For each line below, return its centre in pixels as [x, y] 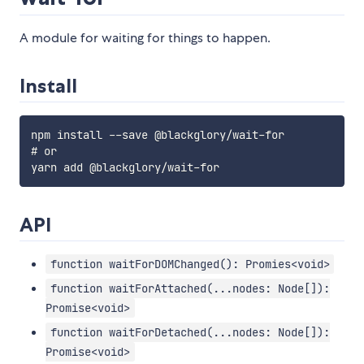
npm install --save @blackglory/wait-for [157, 135]
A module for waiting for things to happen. [145, 38]
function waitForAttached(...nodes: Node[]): [190, 289]
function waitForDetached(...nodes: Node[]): [190, 333]
